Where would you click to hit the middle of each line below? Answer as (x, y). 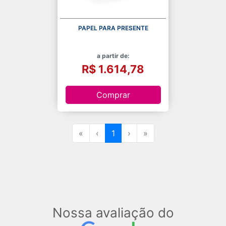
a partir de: (113, 56)
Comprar (113, 95)
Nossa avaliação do (113, 213)
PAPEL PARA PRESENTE (113, 28)
